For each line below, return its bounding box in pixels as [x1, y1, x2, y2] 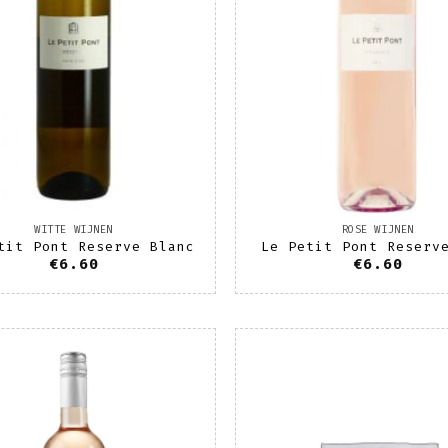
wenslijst [127, 405, 200, 420]
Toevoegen [127, 377, 200, 392]
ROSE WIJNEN [341, 222, 414, 236]
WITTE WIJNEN [34, 222, 113, 236]
